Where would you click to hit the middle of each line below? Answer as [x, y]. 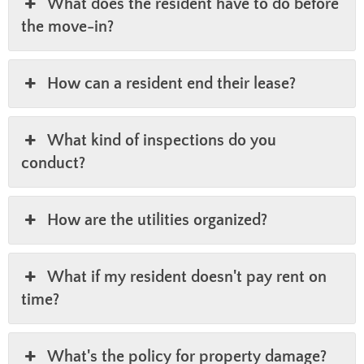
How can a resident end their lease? [172, 84]
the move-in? [67, 27]
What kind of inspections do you [162, 141]
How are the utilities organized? [158, 221]
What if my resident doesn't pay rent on [187, 277]
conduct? [53, 164]
